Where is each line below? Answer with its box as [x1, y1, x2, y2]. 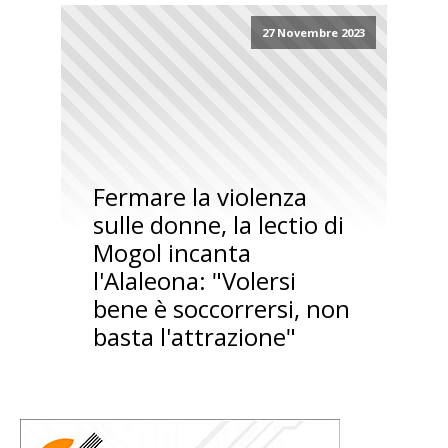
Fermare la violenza [92, 180, 307, 214]
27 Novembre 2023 [261, 25, 365, 41]
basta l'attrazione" [92, 320, 296, 354]
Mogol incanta [92, 236, 251, 270]
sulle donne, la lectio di [92, 208, 344, 242]
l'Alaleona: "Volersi [92, 264, 296, 298]
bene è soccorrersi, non [92, 292, 350, 326]
